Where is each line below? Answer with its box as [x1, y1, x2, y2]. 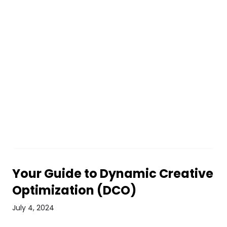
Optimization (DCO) [12, 182, 136, 199]
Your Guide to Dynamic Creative [12, 165, 213, 182]
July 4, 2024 [12, 203, 54, 213]
